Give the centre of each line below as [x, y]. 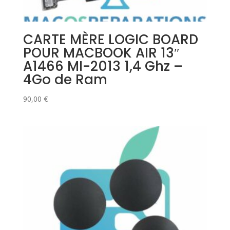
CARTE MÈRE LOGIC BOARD [110, 40]
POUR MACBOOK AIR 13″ [101, 53]
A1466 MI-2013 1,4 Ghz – [103, 66]
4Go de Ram [65, 80]
